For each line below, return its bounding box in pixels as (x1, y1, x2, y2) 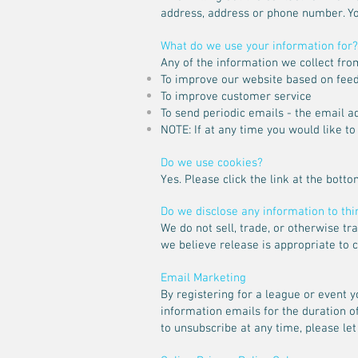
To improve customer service (161, 89, 312, 104)
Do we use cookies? (161, 156, 263, 170)
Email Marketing (161, 271, 246, 285)
